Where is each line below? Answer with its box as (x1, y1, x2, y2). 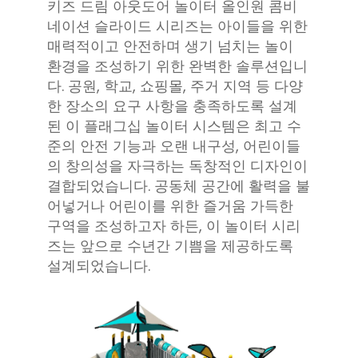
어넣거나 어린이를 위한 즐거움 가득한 (47, 196, 293, 217)
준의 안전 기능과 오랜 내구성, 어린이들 (47, 136, 300, 157)
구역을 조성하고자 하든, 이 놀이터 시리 (47, 216, 300, 237)
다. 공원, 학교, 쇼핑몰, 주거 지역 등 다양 (47, 76, 303, 97)
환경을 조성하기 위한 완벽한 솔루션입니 (47, 56, 308, 77)
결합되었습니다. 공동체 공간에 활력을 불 (47, 176, 310, 197)
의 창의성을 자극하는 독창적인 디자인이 (47, 156, 308, 177)
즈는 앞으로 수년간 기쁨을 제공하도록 (47, 236, 293, 257)
